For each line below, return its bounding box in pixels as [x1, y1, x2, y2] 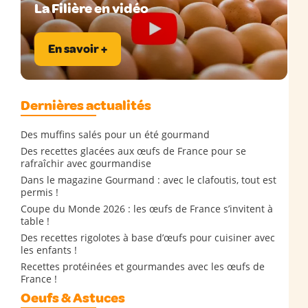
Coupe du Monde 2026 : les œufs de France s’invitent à [21, 202, 273, 215]
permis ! [21, 186, 58, 199]
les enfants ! [21, 243, 77, 256]
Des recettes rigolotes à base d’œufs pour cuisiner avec [21, 231, 275, 244]
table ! [21, 214, 49, 228]
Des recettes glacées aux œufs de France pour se [21, 144, 246, 157]
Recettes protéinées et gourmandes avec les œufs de [21, 260, 265, 273]
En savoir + [48, 42, 107, 56]
